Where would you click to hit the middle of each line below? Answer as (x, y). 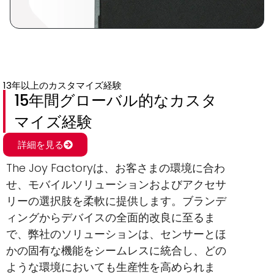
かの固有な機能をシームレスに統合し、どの (116, 250)
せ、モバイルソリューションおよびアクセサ (116, 184)
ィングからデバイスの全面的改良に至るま (111, 217)
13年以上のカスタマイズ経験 (62, 85)
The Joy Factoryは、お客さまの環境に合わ (116, 168)
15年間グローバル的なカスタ (116, 100)
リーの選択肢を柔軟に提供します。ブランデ (116, 201)
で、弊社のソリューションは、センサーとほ (116, 234)
